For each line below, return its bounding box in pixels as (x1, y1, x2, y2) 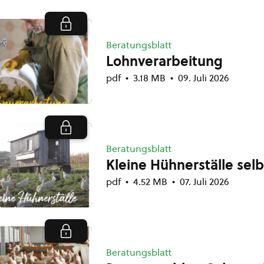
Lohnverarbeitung (106, 52, 223, 71)
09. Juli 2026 (178, 71, 229, 84)
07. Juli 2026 (180, 175, 229, 188)
